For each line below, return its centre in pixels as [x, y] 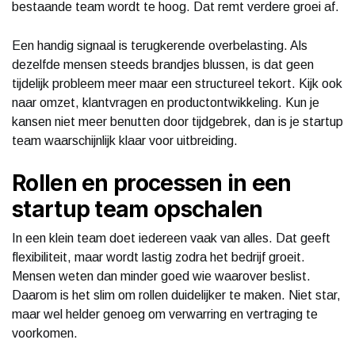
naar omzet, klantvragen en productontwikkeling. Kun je [166, 102]
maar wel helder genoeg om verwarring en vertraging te [165, 314]
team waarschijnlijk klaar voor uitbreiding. [125, 140]
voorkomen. [45, 333]
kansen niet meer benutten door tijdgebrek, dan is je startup [177, 121]
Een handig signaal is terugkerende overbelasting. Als [160, 45]
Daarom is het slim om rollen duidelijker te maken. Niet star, [176, 295]
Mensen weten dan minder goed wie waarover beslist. [161, 276]
